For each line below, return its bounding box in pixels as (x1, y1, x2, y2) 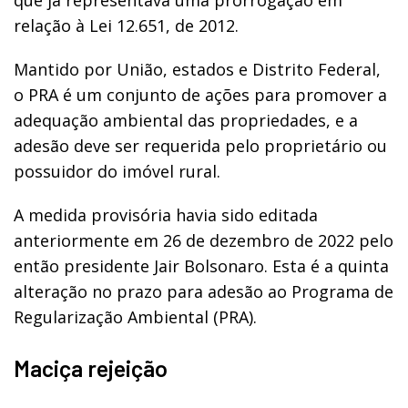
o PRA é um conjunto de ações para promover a (14, 83, 387, 106)
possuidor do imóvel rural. (14, 159, 225, 182)
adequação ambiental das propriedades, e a (14, 108, 358, 131)
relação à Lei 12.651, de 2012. (14, 14, 239, 36)
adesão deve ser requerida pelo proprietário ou (14, 134, 387, 157)
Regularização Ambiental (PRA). (14, 305, 257, 328)
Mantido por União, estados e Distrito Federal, (14, 57, 381, 80)
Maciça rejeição (14, 353, 168, 382)
